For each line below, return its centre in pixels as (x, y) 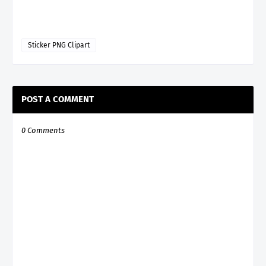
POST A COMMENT (58, 99)
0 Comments (43, 130)
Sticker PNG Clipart (59, 45)
